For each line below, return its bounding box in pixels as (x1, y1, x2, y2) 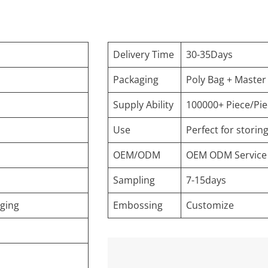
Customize (186, 199, 234, 212)
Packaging (113, 73, 159, 87)
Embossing (113, 199, 163, 212)
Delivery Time (113, 48, 174, 62)
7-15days (186, 173, 226, 187)
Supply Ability (113, 98, 173, 112)
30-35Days (186, 48, 233, 62)
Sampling (113, 173, 155, 187)
